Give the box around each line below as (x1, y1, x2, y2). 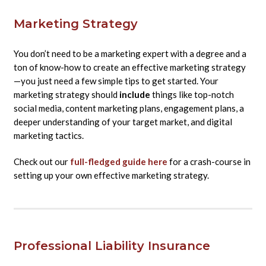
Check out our (13, 156, 70, 167)
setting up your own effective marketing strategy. (13, 169, 209, 180)
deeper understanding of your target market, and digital (13, 116, 232, 127)
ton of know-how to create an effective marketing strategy (13, 61, 246, 72)
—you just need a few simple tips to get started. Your (13, 75, 218, 86)
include (117, 88, 152, 100)
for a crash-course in (167, 156, 251, 167)
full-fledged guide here (69, 156, 167, 167)
